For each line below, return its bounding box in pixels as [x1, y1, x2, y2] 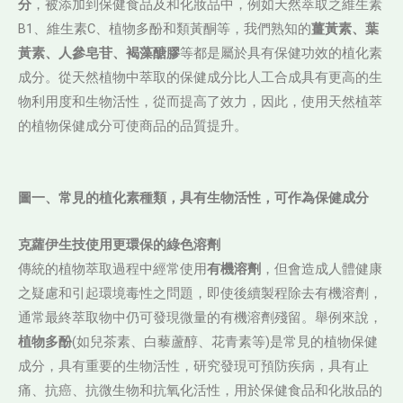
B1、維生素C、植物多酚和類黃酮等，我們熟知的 [18, 21, 311, 38]
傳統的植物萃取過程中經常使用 [18, 261, 207, 278]
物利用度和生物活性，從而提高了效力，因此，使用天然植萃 [18, 94, 382, 111]
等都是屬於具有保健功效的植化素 [180, 45, 382, 62]
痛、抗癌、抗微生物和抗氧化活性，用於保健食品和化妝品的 [18, 382, 382, 399]
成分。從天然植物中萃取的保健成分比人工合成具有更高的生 [18, 69, 382, 86]
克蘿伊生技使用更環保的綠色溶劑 [18, 237, 220, 254]
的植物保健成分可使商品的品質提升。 [18, 118, 247, 135]
